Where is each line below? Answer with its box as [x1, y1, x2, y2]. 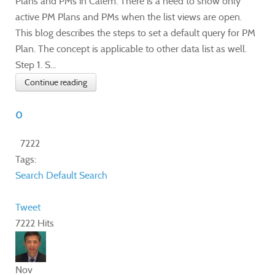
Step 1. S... [15, 59, 56, 71]
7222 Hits [15, 217, 54, 230]
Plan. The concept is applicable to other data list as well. [15, 43, 247, 55]
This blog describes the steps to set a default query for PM [15, 27, 255, 39]
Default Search [46, 169, 107, 182]
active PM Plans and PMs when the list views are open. [15, 11, 242, 23]
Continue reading [25, 77, 87, 88]
